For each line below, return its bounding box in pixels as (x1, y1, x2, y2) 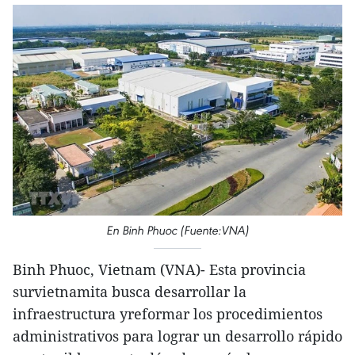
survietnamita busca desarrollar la (13, 282, 246, 302)
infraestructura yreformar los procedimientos (13, 304, 323, 324)
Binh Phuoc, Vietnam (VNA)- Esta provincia (13, 260, 306, 280)
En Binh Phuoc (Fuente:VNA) (106, 223, 249, 239)
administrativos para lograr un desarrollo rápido (13, 326, 342, 346)
